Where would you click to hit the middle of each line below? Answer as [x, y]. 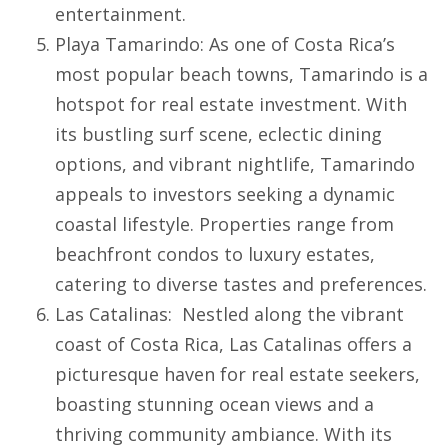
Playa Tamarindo [127, 44]
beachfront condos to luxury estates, [215, 254]
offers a [377, 344]
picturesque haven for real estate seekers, [237, 374]
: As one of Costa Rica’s [297, 44]
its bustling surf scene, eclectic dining [218, 134]
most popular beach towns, [177, 74]
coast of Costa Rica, [142, 344]
